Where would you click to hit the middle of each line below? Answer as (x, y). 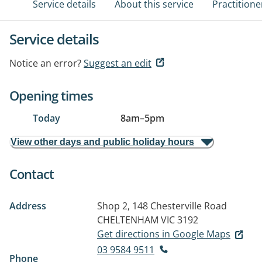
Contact (32, 174)
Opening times (51, 95)
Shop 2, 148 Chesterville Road (162, 206)
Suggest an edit (118, 63)
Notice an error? (45, 63)
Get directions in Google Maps (164, 234)
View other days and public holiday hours (102, 142)
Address (28, 206)
